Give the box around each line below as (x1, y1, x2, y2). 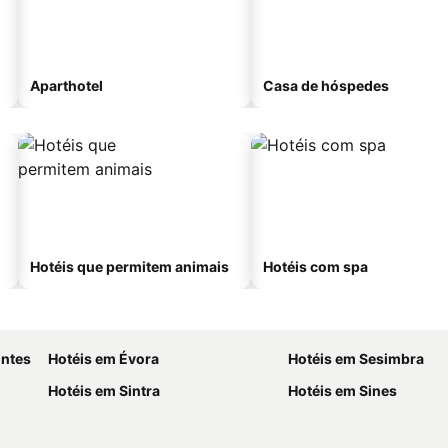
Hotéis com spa (263, 258, 368, 275)
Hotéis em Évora (48, 350, 159, 367)
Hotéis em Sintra (48, 382, 160, 399)
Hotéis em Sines (288, 382, 397, 399)
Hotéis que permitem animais (30, 258, 229, 275)
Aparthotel (30, 77, 103, 94)
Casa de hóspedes (263, 77, 389, 94)
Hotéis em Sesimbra (288, 350, 424, 367)
